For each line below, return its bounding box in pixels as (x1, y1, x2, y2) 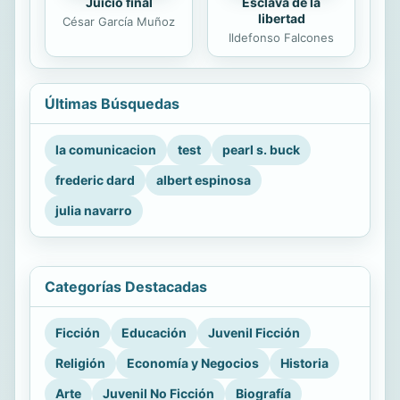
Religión (55, 355, 105, 371)
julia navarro (55, 203, 132, 219)
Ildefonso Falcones (229, 30, 334, 46)
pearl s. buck (222, 142, 300, 158)
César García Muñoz (62, 14, 175, 29)
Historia (280, 355, 329, 371)
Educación (121, 325, 187, 341)
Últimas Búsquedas (45, 95, 179, 113)
